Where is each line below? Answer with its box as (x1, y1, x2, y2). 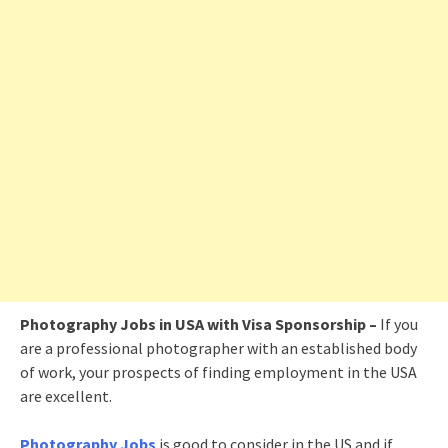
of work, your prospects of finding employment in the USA (20, 362, 417, 382)
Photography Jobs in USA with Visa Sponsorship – (20, 314, 380, 334)
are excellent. (20, 386, 112, 406)
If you (380, 314, 418, 334)
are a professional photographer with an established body (20, 338, 417, 358)
